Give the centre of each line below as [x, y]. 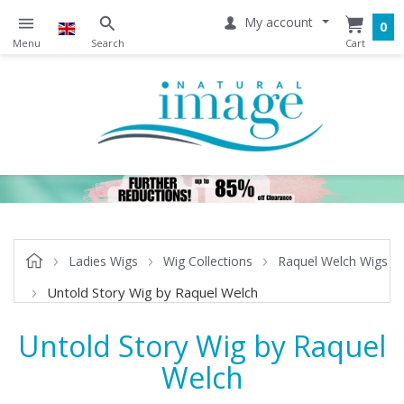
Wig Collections [208, 261]
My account [279, 22]
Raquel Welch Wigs [333, 261]
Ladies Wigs [103, 261]
